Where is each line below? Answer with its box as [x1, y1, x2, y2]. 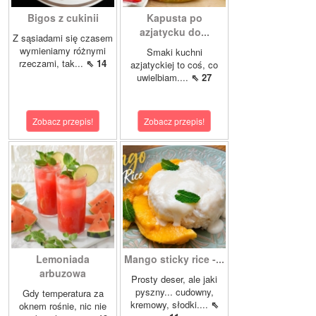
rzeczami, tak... [19, 56, 86, 71]
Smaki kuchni [146, 45, 202, 59]
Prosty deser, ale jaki [131, 272, 217, 286]
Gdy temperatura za [22, 286, 104, 300]
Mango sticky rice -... [124, 252, 224, 267]
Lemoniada [36, 252, 90, 267]
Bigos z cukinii [27, 11, 99, 25]
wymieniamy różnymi [20, 44, 106, 58]
